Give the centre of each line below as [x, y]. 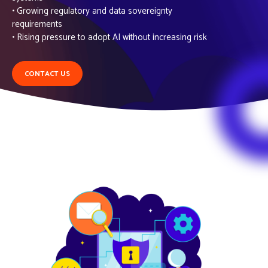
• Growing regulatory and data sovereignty [92, 11]
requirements [37, 24]
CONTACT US [47, 74]
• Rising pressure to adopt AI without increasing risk [109, 37]
